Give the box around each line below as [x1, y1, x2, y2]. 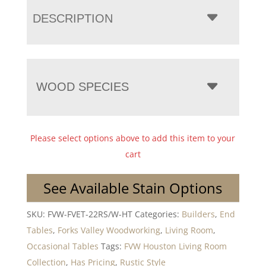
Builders [181, 208, 215, 220]
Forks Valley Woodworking [57, 224, 160, 236]
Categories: [134, 208, 182, 220]
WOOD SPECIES [36, 80, 129, 94]
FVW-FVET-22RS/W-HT [47, 208, 132, 220]
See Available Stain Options [43, 178, 223, 198]
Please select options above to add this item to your [30, 132, 236, 144]
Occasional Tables [26, 240, 99, 252]
